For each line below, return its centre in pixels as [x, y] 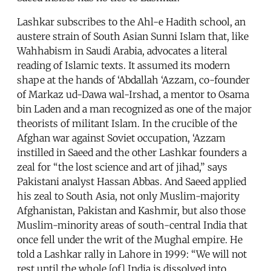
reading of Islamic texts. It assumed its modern [123, 66]
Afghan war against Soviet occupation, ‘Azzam [121, 138]
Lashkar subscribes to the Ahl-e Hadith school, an [131, 22]
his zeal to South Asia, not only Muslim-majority [128, 196]
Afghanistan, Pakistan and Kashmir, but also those [131, 211]
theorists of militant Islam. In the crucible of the [127, 124]
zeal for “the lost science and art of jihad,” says [122, 167]
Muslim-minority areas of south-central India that [132, 225]
